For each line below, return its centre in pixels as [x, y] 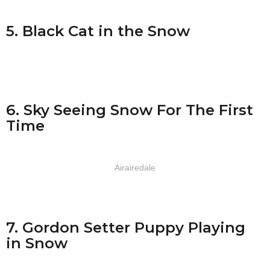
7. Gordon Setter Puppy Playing [126, 227]
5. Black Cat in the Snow [98, 31]
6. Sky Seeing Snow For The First [130, 109]
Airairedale [135, 168]
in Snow [37, 243]
